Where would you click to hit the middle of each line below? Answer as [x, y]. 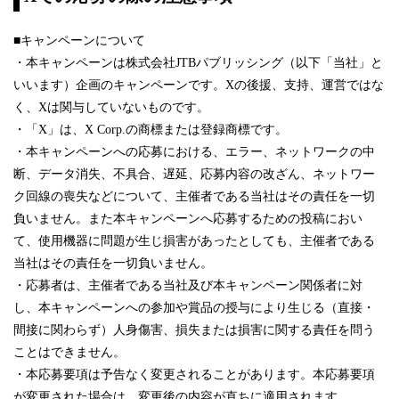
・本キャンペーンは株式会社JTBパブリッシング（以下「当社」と [198, 62]
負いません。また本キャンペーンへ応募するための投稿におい [188, 218]
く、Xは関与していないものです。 [111, 107]
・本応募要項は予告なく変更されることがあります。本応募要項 [194, 374]
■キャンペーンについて [79, 40]
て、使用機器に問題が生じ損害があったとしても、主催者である [194, 240]
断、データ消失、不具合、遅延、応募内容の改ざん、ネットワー [194, 174]
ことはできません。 [69, 352]
